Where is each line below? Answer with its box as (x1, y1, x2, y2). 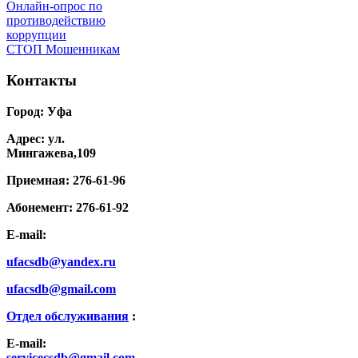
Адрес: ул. (6, 131, 65, 145)
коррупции (6, 28, 66, 42)
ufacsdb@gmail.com (6, 281, 116, 296)
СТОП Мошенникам (6, 42, 120, 57)
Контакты (6, 72, 77, 89)
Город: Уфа (6, 104, 72, 118)
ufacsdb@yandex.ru (6, 254, 116, 268)
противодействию (6, 14, 105, 28)
